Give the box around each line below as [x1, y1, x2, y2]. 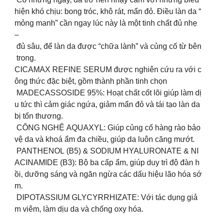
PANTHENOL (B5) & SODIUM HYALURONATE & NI [15, 146, 199, 155]
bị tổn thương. [15, 111, 63, 120]
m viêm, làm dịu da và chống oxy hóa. [15, 204, 143, 213]
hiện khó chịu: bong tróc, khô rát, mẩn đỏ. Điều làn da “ [15, 7, 201, 15]
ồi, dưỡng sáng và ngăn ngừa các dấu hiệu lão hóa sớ [15, 170, 202, 178]
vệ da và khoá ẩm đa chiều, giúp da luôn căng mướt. [15, 135, 195, 143]
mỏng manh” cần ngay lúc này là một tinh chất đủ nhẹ [15, 18, 199, 27]
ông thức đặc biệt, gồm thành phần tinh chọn [15, 77, 167, 85]
